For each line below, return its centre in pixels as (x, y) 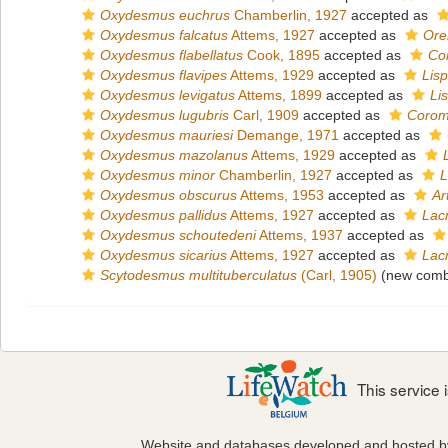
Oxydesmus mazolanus (174, 155)
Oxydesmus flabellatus (171, 55)
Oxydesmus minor (157, 175)
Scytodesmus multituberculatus (198, 275)
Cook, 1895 (281, 55)
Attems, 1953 (280, 195)
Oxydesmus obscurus (168, 195)
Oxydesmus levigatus (167, 95)
